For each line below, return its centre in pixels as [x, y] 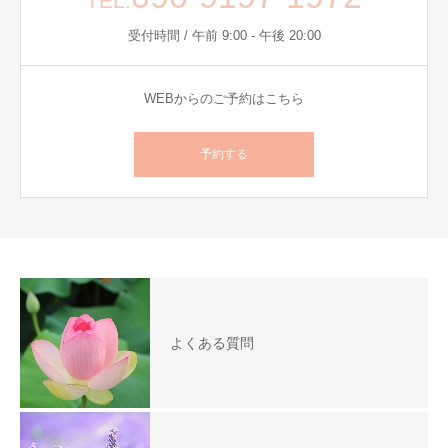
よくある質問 [212, 342]
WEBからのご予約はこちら [224, 98]
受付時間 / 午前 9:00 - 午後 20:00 [224, 35]
